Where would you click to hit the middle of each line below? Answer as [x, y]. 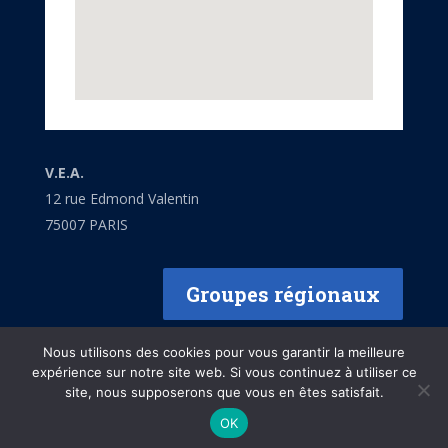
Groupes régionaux [283, 293]
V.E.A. [64, 172]
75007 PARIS [86, 224]
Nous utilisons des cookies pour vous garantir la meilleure [224, 352]
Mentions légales [224, 424]
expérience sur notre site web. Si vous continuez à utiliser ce [224, 372]
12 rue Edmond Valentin [121, 198]
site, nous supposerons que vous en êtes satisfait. [224, 392]
